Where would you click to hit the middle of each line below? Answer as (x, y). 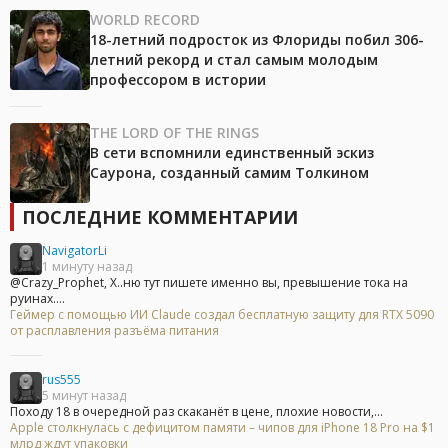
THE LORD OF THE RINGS (174, 133)
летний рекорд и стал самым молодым (234, 60)
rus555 (61, 380)
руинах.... (37, 299)
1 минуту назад (87, 267)
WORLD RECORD (145, 20)
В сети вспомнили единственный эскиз (232, 153)
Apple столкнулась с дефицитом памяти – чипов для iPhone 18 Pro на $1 (222, 428)
